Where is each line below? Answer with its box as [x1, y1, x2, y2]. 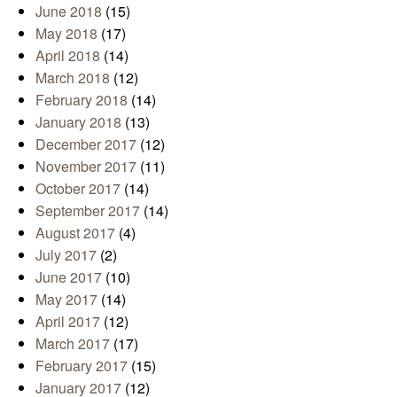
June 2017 [35, 266, 102, 287]
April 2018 [35, 44, 100, 66]
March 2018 [35, 66, 110, 88]
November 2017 [35, 155, 136, 176]
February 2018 [35, 89, 128, 110]
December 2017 [35, 133, 136, 154]
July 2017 [35, 244, 97, 265]
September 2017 [35, 199, 140, 221]
